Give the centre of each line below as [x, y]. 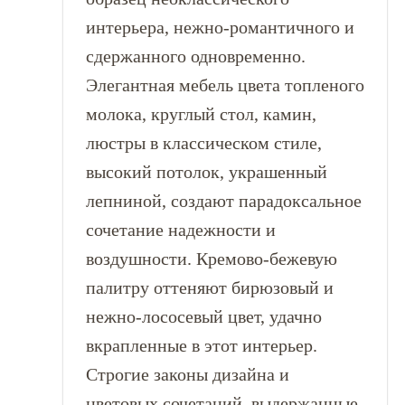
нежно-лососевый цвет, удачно [203, 316]
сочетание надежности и [180, 230]
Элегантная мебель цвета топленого [225, 85]
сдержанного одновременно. [195, 56]
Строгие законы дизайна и [187, 374]
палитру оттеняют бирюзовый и [209, 287]
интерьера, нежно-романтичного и [220, 27]
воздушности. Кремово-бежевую [211, 259]
